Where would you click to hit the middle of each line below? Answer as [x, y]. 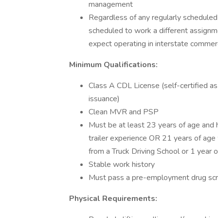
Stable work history [122, 164]
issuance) [104, 99]
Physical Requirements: [113, 199]
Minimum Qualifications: [113, 65]
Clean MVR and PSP [124, 112]
